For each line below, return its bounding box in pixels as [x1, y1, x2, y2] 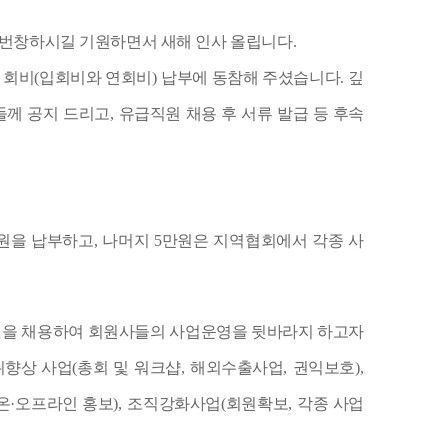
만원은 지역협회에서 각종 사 [161, 232, 364, 249]
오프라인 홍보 [15, 395, 114, 412]
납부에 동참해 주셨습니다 [161, 69, 341, 86]
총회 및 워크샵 [77, 359, 181, 376]
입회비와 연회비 [39, 69, 153, 86]
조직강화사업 [127, 395, 221, 412]
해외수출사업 [189, 359, 284, 376]
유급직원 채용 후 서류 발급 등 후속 [118, 105, 365, 122]
